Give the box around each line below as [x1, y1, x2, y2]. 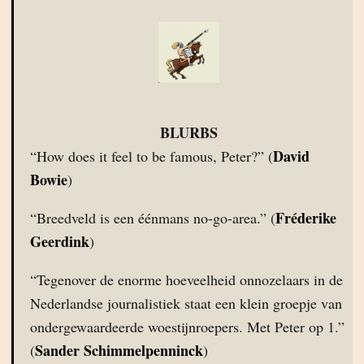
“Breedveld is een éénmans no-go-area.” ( [30, 208, 275, 227]
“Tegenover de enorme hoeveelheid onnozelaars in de [30, 270, 343, 289]
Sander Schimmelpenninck [35, 340, 203, 361]
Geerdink [30, 231, 89, 252]
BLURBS [159, 122, 218, 143]
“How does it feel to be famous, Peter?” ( [30, 146, 273, 166]
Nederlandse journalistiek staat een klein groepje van [30, 293, 342, 313]
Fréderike [275, 207, 336, 228]
